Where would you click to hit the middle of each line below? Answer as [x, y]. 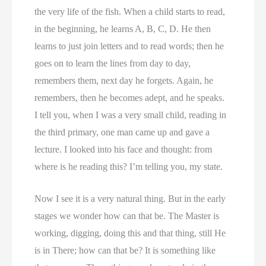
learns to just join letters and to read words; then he [129, 46]
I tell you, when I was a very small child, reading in [131, 115]
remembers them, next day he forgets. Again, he [124, 80]
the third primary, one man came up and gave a [122, 132]
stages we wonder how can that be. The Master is [127, 216]
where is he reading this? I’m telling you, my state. [129, 166]
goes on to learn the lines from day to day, [113, 63]
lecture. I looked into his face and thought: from [123, 149]
